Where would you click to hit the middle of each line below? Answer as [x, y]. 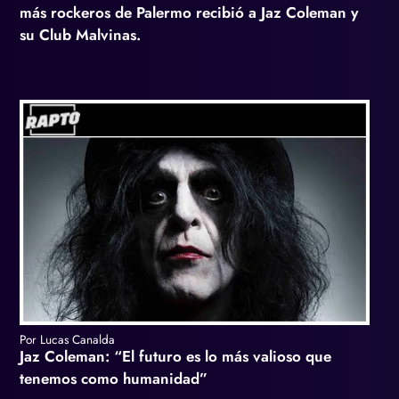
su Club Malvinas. [80, 35]
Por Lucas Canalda [67, 340]
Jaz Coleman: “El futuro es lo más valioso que [175, 357]
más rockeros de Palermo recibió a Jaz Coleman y [189, 13]
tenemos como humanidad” [114, 379]
